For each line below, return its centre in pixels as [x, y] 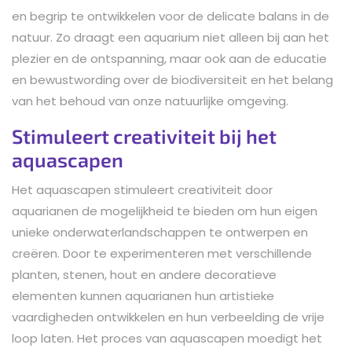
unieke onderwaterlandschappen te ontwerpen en [160, 232]
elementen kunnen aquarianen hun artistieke [143, 295]
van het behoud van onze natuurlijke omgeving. [150, 101]
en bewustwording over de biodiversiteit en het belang [172, 79]
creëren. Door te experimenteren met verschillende [162, 253]
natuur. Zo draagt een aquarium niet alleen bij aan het [170, 37]
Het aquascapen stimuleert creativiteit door [142, 189]
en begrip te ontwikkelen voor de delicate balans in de [170, 16]
